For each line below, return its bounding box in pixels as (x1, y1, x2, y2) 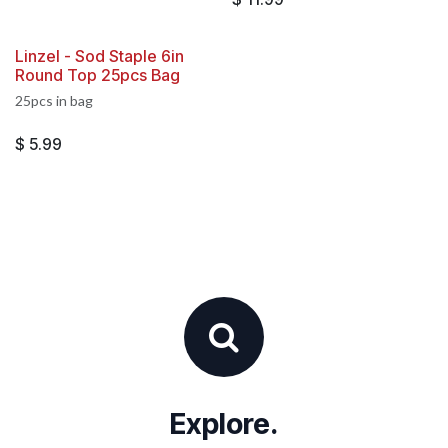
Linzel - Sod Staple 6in (15, 45, 184, 66)
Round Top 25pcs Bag (15, 64, 180, 85)
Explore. (170, 406, 278, 442)
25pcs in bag (15, 91, 93, 109)
